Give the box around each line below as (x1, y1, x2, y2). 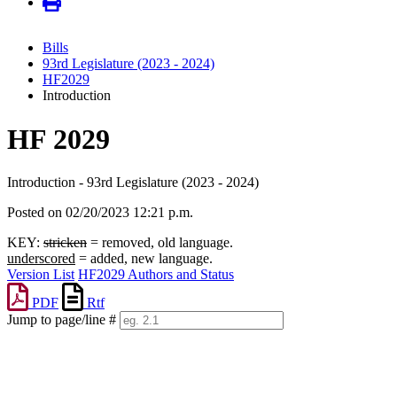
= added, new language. (75, 251, 213, 267)
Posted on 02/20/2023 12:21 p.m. (7, 205, 193, 221)
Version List (7, 267, 74, 283)
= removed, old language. (87, 235, 233, 251)
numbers (6, 345, 54, 361)
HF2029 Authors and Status (78, 267, 234, 283)
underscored (7, 251, 75, 267)
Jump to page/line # (7, 312, 116, 328)
